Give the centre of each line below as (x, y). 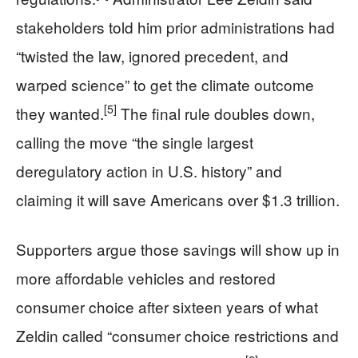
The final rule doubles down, (216, 113)
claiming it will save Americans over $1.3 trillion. (178, 199)
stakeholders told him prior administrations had (175, 26)
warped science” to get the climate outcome (165, 84)
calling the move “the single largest (135, 141)
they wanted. (60, 113)
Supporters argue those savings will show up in (178, 249)
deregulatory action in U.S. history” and (149, 170)
